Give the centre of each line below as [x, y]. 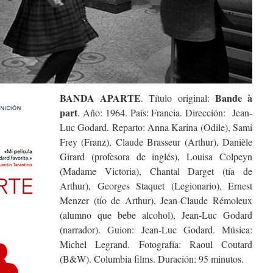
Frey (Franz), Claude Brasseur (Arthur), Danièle [156, 142]
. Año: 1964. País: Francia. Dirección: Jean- [165, 113]
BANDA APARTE [101, 98]
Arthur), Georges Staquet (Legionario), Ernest [156, 186]
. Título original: [175, 98]
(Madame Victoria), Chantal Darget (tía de [156, 171]
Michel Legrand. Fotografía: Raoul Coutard [156, 244]
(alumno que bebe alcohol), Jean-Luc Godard [156, 215]
